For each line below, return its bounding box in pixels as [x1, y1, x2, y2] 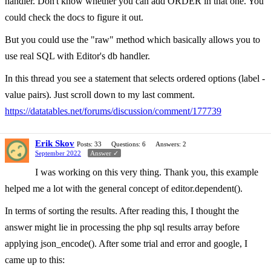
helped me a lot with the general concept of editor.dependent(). [5, 183, 243, 194]
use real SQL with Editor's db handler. [5, 50, 150, 61]
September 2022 [35, 149, 81, 157]
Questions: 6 [111, 140, 146, 148]
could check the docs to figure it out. [5, 11, 143, 22]
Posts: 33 [77, 140, 102, 148]
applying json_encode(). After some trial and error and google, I [5, 238, 247, 249]
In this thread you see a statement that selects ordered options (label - [5, 73, 265, 83]
